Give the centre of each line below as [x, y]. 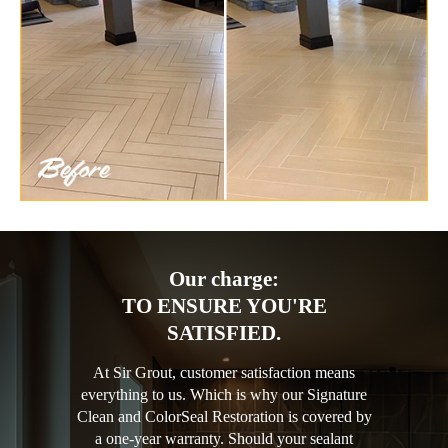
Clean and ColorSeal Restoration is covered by [224, 416]
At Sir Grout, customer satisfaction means [224, 372]
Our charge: [224, 278]
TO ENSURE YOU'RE [224, 305]
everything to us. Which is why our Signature [224, 394]
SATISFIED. [224, 332]
